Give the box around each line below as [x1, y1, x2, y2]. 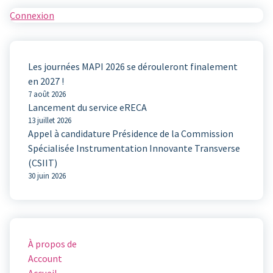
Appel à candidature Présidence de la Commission [28, 127, 233, 140]
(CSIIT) [28, 156, 57, 169]
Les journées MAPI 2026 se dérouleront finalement [28, 60, 238, 73]
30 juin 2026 [28, 170, 66, 181]
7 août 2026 [28, 88, 66, 99]
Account [28, 252, 62, 264]
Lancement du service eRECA [28, 101, 147, 113]
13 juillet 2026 [28, 115, 71, 126]
